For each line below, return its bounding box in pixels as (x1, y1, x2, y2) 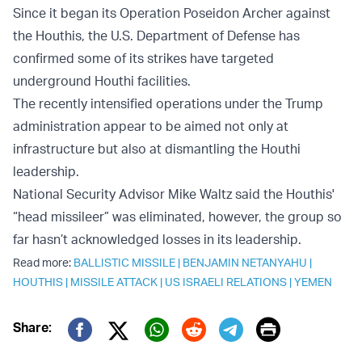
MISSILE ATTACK (70, 275, 158, 289)
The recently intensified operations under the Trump (13, 95, 323, 112)
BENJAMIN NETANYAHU (183, 255, 307, 270)
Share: (13, 319, 52, 336)
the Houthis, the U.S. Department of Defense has (13, 27, 300, 44)
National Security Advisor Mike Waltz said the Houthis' (13, 186, 335, 203)
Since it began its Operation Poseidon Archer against (13, 5, 330, 22)
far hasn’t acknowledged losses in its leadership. (13, 231, 301, 248)
